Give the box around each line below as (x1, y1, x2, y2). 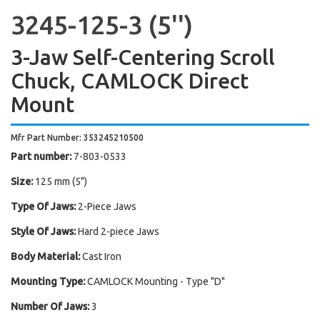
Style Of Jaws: (11, 226, 76, 237)
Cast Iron (82, 251, 121, 262)
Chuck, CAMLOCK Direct (11, 69, 249, 93)
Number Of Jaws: (11, 301, 89, 312)
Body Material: (11, 251, 80, 262)
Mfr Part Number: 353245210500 (11, 133, 144, 142)
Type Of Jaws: (11, 201, 76, 212)
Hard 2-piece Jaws (78, 226, 159, 237)
